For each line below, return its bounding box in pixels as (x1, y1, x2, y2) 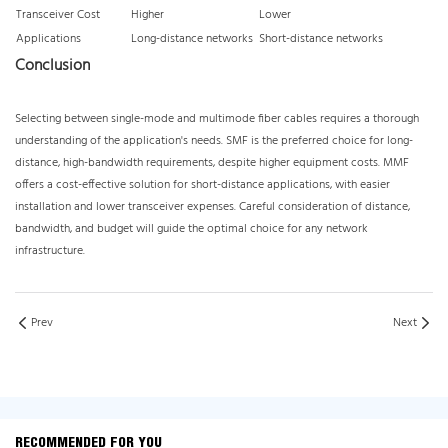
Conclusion (15, 53, 90, 80)
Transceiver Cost (16, 5, 100, 26)
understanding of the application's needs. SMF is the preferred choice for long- (15, 131, 413, 152)
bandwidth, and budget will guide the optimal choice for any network (15, 219, 368, 240)
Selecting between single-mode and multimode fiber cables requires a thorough (15, 109, 419, 130)
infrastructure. (15, 241, 85, 262)
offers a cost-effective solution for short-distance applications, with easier (15, 175, 390, 196)
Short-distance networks (259, 29, 383, 50)
